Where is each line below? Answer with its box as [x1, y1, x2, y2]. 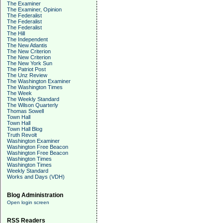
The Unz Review [7, 72, 47, 78]
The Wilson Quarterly [7, 102, 58, 108]
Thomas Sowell [7, 108, 44, 114]
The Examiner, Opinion [7, 6, 62, 12]
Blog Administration [7, 192, 63, 199]
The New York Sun [7, 60, 52, 66]
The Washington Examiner [7, 78, 71, 84]
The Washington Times [7, 84, 63, 90]
